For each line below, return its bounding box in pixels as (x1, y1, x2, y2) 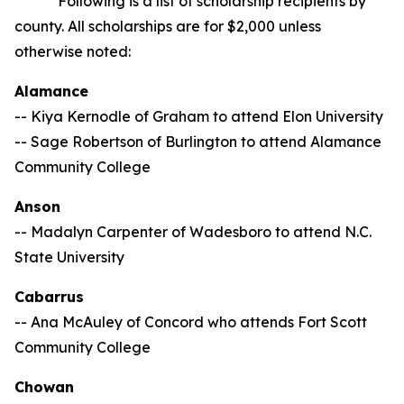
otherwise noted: (14, 42, 131, 60)
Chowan (14, 378, 78, 396)
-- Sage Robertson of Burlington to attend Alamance (14, 133, 381, 151)
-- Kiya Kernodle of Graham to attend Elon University (14, 107, 383, 125)
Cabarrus (14, 288, 84, 306)
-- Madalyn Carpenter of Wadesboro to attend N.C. (14, 223, 372, 241)
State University (14, 248, 124, 266)
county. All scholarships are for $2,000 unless (14, 17, 321, 35)
